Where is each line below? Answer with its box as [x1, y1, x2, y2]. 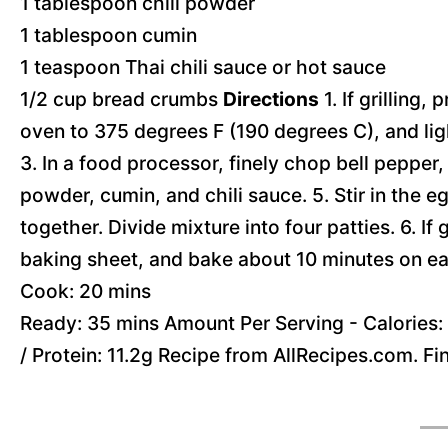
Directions [223, 87, 319, 111]
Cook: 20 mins [20, 279, 151, 303]
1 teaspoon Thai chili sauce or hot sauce [20, 55, 386, 79]
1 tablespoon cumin [20, 23, 197, 47]
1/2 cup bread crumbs [20, 87, 223, 111]
